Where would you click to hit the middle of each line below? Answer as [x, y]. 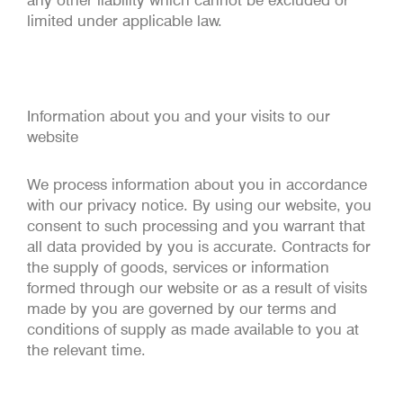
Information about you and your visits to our [179, 116]
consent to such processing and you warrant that [196, 225]
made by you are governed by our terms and [182, 308]
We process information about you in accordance [197, 184]
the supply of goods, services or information [178, 267]
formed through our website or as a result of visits [197, 287]
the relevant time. [86, 349]
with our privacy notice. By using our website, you [199, 205]
